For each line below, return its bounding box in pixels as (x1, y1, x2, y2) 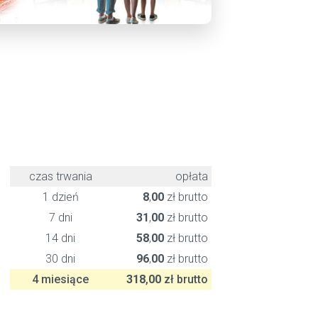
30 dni (45, 252, 75, 265)
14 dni (45, 231, 75, 245)
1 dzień (42, 190, 79, 204)
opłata (175, 170, 208, 183)
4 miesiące (32, 273, 89, 286)
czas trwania (28, 170, 92, 183)
